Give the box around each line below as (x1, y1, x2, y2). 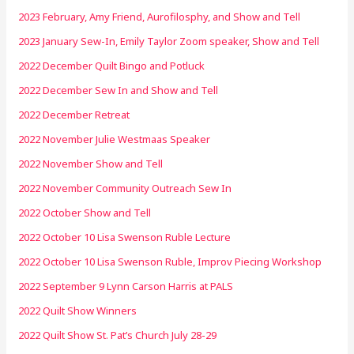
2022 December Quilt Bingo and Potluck (18, 58, 205, 73)
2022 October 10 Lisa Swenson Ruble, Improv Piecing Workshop (18, 254, 322, 269)
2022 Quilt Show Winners (18, 303, 137, 318)
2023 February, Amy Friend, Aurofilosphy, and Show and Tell (18, 9, 301, 24)
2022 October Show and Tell (18, 205, 152, 220)
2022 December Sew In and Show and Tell (18, 82, 219, 97)
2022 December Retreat (18, 107, 130, 122)
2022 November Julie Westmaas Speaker (18, 131, 211, 146)
